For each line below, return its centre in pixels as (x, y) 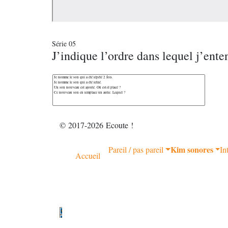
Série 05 (64, 44)
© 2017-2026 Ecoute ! (96, 125)
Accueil (88, 155)
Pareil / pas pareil (136, 149)
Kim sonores (192, 149)
